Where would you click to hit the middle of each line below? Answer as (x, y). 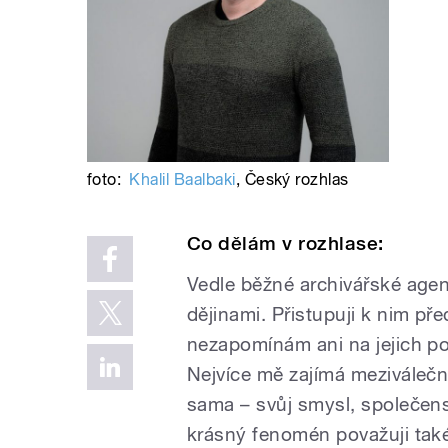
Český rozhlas (296, 180)
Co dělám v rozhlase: (285, 244)
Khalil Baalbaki (182, 180)
